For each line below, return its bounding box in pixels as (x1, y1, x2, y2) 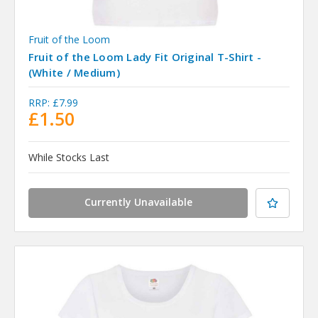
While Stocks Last (28, 150, 109, 164)
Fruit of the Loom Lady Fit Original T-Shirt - (28, 49, 262, 64)
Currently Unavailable (84, 194, 192, 209)
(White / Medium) (28, 65, 120, 79)
